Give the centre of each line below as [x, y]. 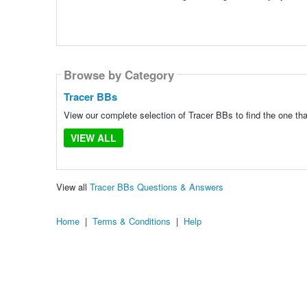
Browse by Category [119, 74]
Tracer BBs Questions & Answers [156, 187]
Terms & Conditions [132, 221]
